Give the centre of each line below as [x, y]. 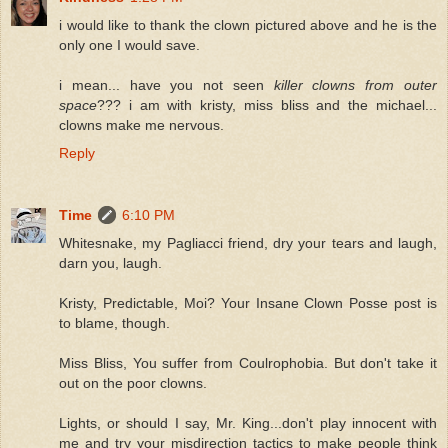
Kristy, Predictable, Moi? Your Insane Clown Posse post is [248, 302]
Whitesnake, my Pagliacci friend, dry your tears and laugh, [248, 242]
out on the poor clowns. [133, 382]
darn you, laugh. [110, 262]
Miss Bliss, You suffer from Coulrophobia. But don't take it [248, 362]
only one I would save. [129, 44]
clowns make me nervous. [141, 124]
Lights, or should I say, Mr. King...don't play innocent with [248, 422]
